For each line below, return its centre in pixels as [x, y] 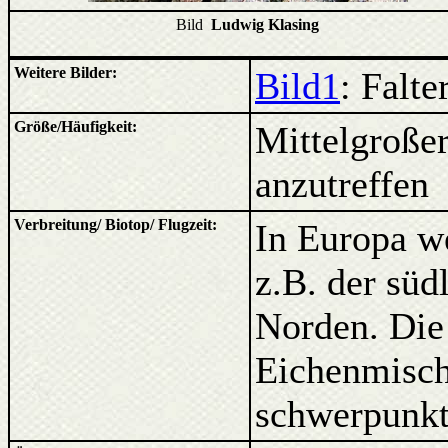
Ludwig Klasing [265, 24]
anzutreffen [342, 184]
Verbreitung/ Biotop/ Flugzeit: [115, 224]
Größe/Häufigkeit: [75, 126]
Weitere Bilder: [65, 72]
